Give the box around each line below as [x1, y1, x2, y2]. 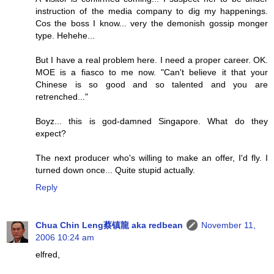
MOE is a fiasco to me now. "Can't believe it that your [35, 67, 268, 78]
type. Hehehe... [35, 31, 95, 41]
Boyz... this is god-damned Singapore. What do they [35, 116, 268, 127]
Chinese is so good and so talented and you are [35, 80, 268, 90]
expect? [35, 128, 66, 139]
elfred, [35, 250, 60, 259]
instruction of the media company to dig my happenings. [35, 6, 268, 17]
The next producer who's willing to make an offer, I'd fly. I [35, 153, 268, 163]
